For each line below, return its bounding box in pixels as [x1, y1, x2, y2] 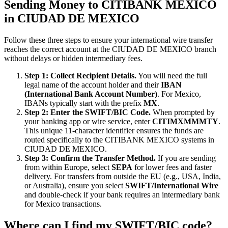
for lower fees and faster [132, 163, 212, 172]
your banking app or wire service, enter [24, 117, 152, 126]
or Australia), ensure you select [24, 181, 125, 190]
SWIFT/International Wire [125, 181, 218, 190]
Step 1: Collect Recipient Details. [24, 71, 136, 80]
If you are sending [156, 154, 216, 163]
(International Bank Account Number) [24, 90, 157, 99]
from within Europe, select [24, 163, 111, 172]
